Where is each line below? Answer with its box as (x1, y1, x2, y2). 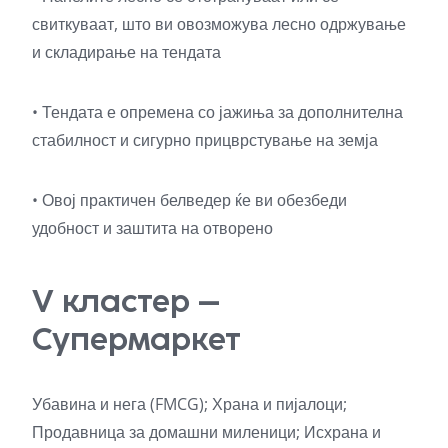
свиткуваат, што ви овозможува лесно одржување (32, 12, 406, 35)
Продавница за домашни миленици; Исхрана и (32, 420, 381, 443)
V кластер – (32, 281, 220, 320)
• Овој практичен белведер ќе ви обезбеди (32, 188, 347, 211)
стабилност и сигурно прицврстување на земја (32, 128, 378, 151)
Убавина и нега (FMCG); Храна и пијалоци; (32, 392, 347, 415)
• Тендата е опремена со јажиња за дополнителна (32, 100, 403, 123)
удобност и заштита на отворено (32, 216, 273, 239)
